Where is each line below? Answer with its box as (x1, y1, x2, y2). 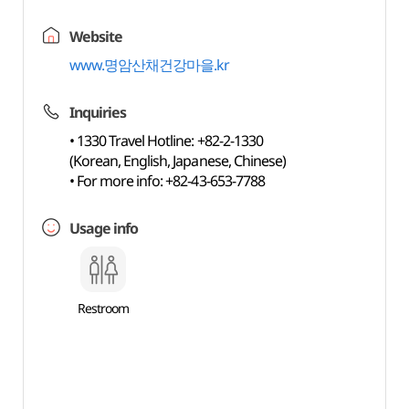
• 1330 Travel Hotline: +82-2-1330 (68, 131, 263, 151)
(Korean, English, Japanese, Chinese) (68, 151, 287, 171)
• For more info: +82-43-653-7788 (68, 171, 265, 191)
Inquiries (68, 102, 127, 122)
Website (68, 26, 122, 47)
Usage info (68, 218, 139, 238)
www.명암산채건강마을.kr (68, 55, 230, 75)
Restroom (77, 299, 129, 317)
